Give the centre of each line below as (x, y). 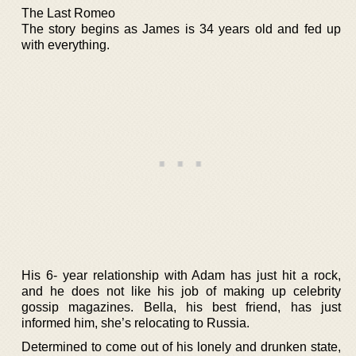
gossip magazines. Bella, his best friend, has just (181, 307)
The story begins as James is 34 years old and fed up (181, 29)
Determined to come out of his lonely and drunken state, (181, 347)
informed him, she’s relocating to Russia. (135, 323)
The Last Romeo (68, 13)
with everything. (66, 45)
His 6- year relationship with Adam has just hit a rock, (181, 275)
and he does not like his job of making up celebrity (181, 291)
